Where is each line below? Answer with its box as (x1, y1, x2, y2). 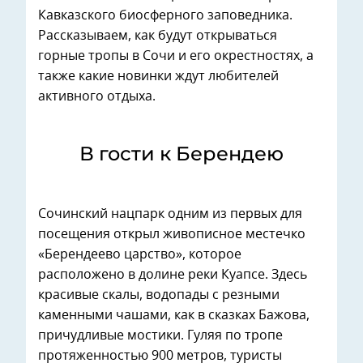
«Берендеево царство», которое (38, 247, 241, 261)
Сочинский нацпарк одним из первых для (38, 207, 302, 220)
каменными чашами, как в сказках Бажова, (38, 308, 310, 322)
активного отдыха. (38, 89, 156, 103)
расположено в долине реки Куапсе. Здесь (38, 267, 307, 281)
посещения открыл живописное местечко (38, 227, 305, 241)
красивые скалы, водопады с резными (38, 288, 280, 301)
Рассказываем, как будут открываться (38, 28, 277, 42)
